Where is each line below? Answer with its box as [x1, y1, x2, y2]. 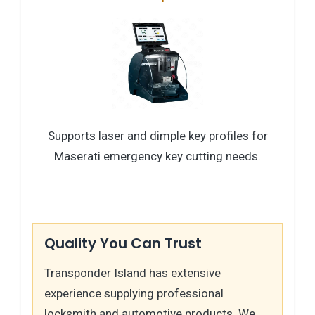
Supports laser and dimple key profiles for [47, 128, 268, 143]
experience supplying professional [44, 285, 224, 300]
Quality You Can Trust [44, 233, 202, 253]
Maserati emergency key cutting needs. [54, 148, 261, 163]
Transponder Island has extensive [44, 265, 221, 280]
